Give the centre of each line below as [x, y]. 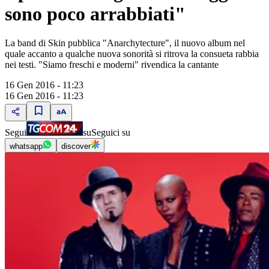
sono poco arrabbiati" [95, 14]
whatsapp [26, 147]
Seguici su [111, 133]
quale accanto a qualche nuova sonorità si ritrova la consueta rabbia [132, 54]
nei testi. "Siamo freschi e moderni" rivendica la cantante [112, 65]
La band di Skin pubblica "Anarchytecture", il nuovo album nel [125, 43]
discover [76, 147]
